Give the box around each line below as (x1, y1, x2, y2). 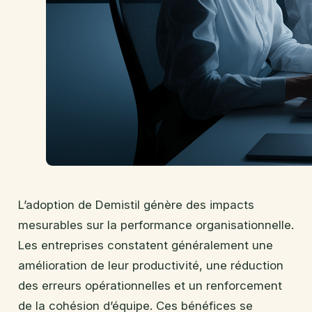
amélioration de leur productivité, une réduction (18, 258, 283, 272)
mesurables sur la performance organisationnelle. (18, 217, 294, 232)
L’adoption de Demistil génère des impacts (18, 197, 254, 212)
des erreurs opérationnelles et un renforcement (18, 278, 282, 292)
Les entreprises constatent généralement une (18, 237, 273, 252)
